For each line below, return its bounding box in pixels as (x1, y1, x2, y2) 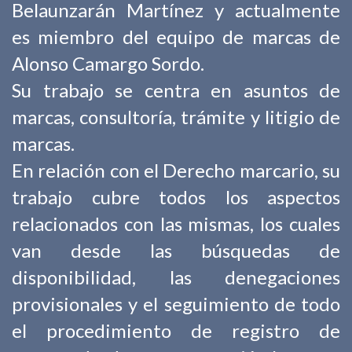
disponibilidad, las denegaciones (12, 266, 340, 288)
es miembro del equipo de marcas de (12, 25, 340, 48)
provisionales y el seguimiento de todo (12, 292, 340, 315)
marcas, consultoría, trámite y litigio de (12, 105, 340, 128)
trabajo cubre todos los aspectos (12, 185, 340, 208)
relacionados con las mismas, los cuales (12, 212, 340, 235)
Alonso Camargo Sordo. (12, 52, 204, 75)
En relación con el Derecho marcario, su (12, 159, 340, 181)
